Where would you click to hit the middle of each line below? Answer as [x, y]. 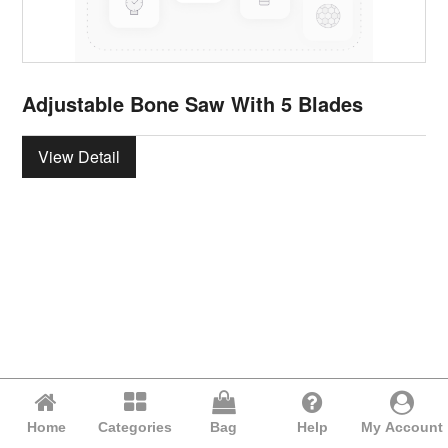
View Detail [79, 156]
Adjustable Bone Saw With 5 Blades [193, 103]
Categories [135, 427]
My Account [401, 427]
